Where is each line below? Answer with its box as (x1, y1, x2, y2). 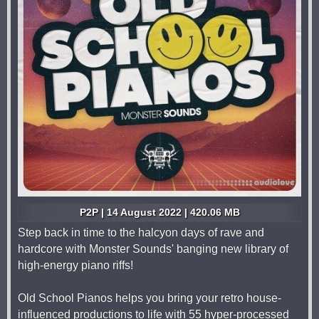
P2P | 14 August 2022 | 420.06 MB (79, 206, 240, 218)
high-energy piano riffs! (18, 259, 133, 271)
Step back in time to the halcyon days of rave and (18, 226, 264, 239)
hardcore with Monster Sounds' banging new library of (18, 243, 288, 255)
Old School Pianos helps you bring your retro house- (18, 292, 281, 304)
